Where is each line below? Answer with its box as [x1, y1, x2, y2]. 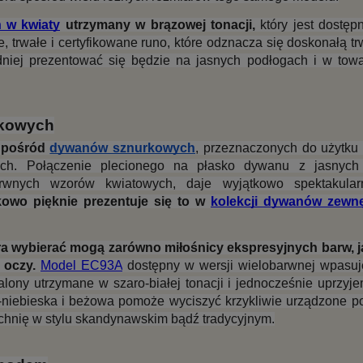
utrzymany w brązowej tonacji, [60, 18, 256, 32]
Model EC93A [41, 258, 122, 272]
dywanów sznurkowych [49, 140, 196, 155]
